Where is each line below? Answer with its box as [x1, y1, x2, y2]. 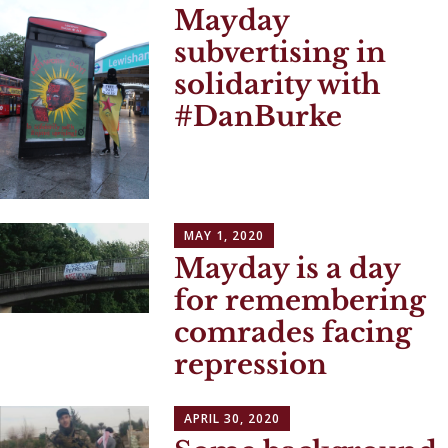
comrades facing [174, 316, 413, 350]
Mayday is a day [174, 252, 401, 286]
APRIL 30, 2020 [184, 410, 281, 428]
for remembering [174, 284, 427, 318]
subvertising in [174, 35, 387, 69]
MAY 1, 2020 [184, 227, 265, 245]
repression [174, 348, 328, 382]
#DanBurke [174, 99, 343, 133]
